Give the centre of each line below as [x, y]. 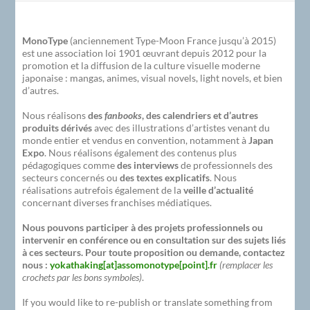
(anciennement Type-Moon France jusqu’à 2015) [172, 40]
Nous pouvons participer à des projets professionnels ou [143, 227]
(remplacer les [246, 264]
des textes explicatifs [165, 177]
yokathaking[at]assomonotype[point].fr [134, 264]
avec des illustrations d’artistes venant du [181, 127]
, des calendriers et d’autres [200, 115]
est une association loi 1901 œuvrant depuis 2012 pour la [145, 53]
